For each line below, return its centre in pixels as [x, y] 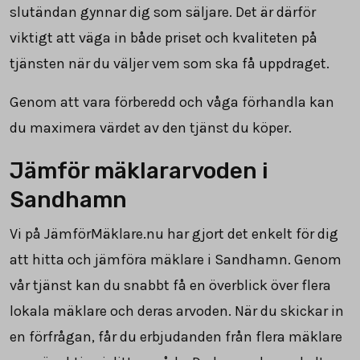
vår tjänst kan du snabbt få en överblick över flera [170, 285]
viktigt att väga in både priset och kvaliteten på [164, 37]
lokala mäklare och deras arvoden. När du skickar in [177, 311]
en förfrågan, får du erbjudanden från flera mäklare [176, 336]
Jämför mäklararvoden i [139, 170]
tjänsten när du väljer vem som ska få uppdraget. [170, 63]
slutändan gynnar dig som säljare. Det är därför [163, 12]
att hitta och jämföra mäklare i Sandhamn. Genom [176, 259]
